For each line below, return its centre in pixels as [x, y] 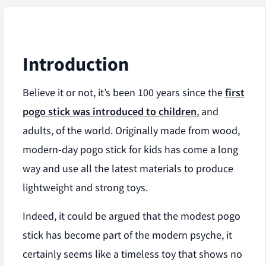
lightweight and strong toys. [85, 188]
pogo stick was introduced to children [110, 112]
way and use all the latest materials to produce [128, 169]
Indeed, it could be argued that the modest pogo [132, 216]
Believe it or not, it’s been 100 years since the [124, 93]
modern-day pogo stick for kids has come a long [130, 150]
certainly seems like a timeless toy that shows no [132, 254]
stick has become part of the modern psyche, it [127, 235]
